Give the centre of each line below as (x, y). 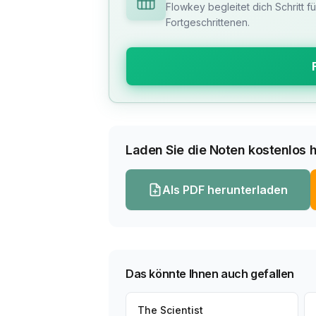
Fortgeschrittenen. (208, 22)
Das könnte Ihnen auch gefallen (210, 274)
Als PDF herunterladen (225, 190)
